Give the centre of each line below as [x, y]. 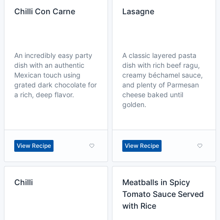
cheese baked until [153, 95]
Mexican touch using [47, 75]
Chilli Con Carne [45, 11]
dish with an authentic [49, 65]
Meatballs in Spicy [156, 182]
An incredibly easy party [53, 55]
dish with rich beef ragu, [161, 65]
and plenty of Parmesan [161, 85]
